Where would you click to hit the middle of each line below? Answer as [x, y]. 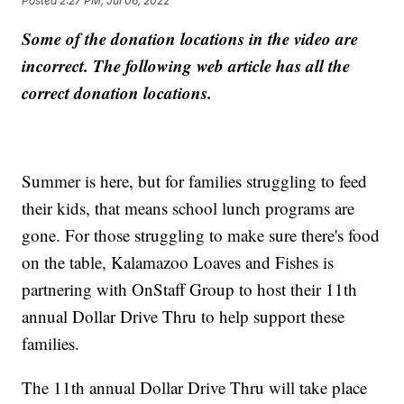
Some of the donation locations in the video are [190, 39]
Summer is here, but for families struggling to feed [195, 181]
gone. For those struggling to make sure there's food [201, 235]
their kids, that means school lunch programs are [188, 208]
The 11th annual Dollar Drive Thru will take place [195, 388]
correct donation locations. [117, 93]
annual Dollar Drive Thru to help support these [184, 317]
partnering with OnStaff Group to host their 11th [190, 289]
